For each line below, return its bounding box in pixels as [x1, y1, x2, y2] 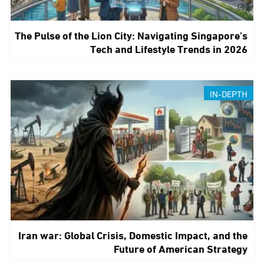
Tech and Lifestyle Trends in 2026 [90, 38, 247, 58]
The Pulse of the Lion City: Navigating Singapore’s [14, 24, 247, 45]
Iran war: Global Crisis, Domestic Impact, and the [18, 225, 247, 245]
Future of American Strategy [113, 238, 247, 259]
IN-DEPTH [209, 84, 247, 101]
